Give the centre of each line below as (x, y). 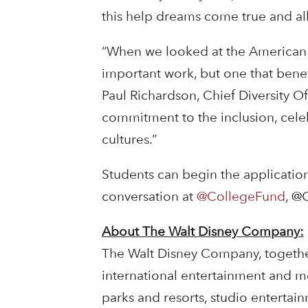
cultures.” (129, 140)
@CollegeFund (241, 197)
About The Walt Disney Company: (202, 232)
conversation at (149, 197)
